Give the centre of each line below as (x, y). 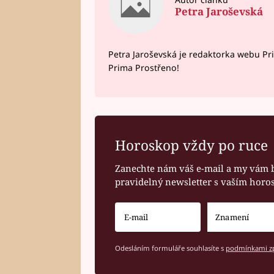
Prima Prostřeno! (144, 67)
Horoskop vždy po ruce (192, 146)
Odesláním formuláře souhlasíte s (171, 248)
